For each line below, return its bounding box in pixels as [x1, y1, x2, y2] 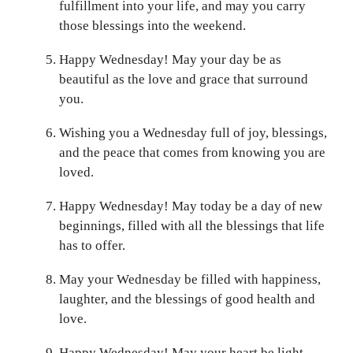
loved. [59, 164, 94, 180]
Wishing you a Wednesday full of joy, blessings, [59, 124, 327, 140]
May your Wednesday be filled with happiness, [59, 271, 321, 287]
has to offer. [59, 237, 125, 253]
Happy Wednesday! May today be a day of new [59, 198, 322, 214]
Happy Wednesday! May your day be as [59, 51, 281, 67]
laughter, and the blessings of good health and [59, 291, 315, 307]
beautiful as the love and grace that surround [59, 71, 308, 87]
